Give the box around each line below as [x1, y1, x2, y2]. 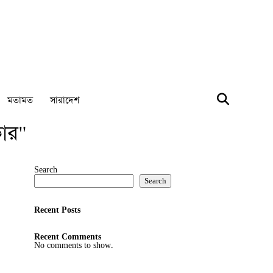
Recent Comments [34, 232, 101, 242]
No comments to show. [34, 240, 113, 250]
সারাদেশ [50, 93, 79, 107]
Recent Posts [34, 205, 80, 215]
